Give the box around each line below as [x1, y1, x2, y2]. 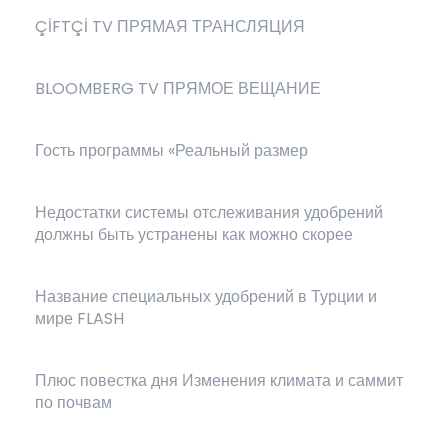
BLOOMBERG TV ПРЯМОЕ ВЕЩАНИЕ [35, 77, 321, 100]
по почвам [35, 391, 112, 414]
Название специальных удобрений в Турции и [35, 285, 377, 308]
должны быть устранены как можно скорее [35, 223, 353, 246]
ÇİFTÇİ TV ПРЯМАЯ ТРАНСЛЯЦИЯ [35, 15, 305, 38]
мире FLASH [35, 307, 124, 330]
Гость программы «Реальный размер [35, 139, 308, 162]
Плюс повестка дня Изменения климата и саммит [35, 369, 403, 392]
